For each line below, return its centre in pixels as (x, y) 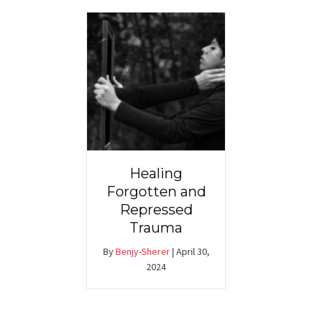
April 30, (193, 252)
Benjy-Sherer (142, 252)
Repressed (156, 210)
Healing (156, 174)
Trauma (156, 228)
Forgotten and (156, 192)
